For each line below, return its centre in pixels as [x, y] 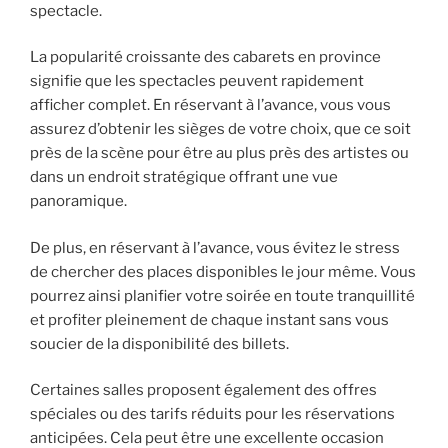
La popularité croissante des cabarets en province [205, 57]
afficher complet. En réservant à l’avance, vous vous [210, 105]
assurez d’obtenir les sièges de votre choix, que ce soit [220, 129]
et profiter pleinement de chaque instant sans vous [209, 319]
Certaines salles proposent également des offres [203, 390]
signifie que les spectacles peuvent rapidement [197, 81]
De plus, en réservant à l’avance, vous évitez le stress [215, 247]
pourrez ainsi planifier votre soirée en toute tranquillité [222, 295]
